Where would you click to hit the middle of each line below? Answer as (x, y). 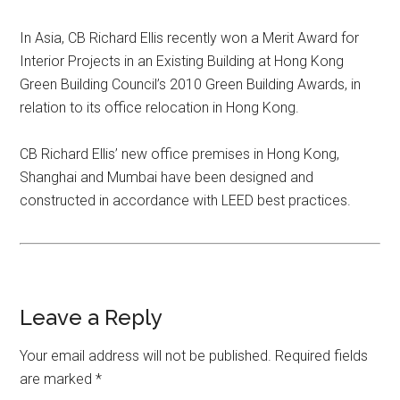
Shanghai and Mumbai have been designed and (167, 177)
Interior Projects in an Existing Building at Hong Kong (182, 61)
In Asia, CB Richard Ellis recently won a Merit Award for (190, 38)
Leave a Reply (92, 317)
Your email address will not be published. (146, 356)
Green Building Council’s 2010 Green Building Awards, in (191, 84)
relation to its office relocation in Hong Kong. (160, 108)
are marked (58, 379)
